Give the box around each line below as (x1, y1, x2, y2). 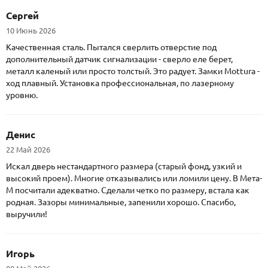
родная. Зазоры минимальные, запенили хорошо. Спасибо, (6, 197, 236, 208)
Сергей (6, 10, 39, 22)
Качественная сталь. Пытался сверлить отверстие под (6, 42, 217, 53)
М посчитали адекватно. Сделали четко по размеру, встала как (6, 185, 249, 196)
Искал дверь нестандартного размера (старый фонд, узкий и (6, 162, 242, 172)
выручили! (6, 209, 47, 220)
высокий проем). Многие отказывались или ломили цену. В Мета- (6, 173, 262, 184)
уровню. (6, 90, 38, 100)
